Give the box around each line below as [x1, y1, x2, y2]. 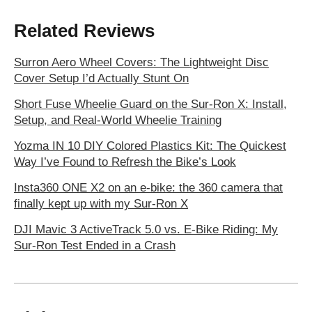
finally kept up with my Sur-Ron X [14, 197, 188, 211]
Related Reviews [14, 21, 155, 41]
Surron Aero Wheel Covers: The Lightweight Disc [14, 56, 269, 70]
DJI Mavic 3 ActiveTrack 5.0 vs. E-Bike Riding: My [14, 223, 278, 237]
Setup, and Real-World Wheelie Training [14, 114, 221, 127]
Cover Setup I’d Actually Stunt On [14, 72, 189, 86]
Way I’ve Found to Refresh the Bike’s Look [14, 155, 236, 169]
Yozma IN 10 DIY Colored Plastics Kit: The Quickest [14, 139, 286, 153]
